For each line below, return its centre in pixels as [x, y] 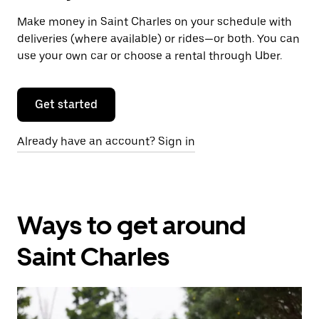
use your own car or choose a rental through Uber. [150, 56]
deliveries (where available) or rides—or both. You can [158, 39]
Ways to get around [131, 225]
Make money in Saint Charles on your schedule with [155, 22]
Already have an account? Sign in [106, 141]
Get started [66, 104]
